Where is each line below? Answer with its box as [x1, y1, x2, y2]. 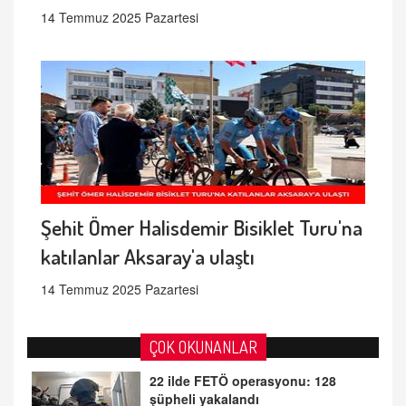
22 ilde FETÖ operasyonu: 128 [150, 371, 336, 390]
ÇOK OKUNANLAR [149, 336, 257, 357]
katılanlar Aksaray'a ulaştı [41, 242, 255, 269]
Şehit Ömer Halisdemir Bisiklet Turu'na [41, 213, 362, 240]
